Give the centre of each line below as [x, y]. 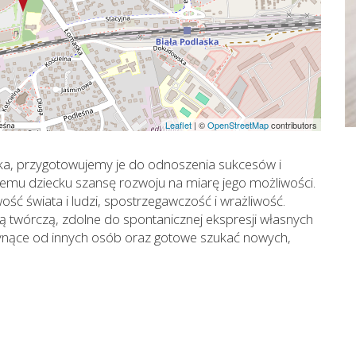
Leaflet [178, 125]
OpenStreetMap [238, 125]
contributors [293, 125]
